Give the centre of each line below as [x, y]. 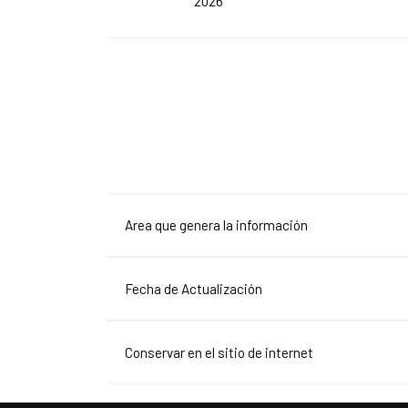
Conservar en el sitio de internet [219, 352]
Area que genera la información [216, 224]
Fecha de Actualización [194, 288]
